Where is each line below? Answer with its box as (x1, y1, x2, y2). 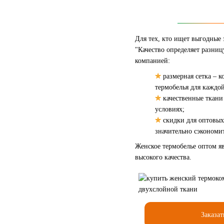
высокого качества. (135, 153, 191, 161)
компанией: (135, 57, 170, 65)
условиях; (155, 105, 184, 113)
